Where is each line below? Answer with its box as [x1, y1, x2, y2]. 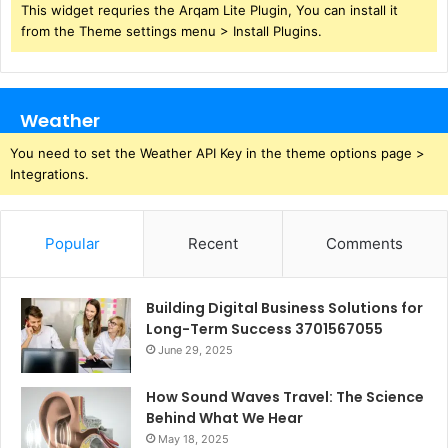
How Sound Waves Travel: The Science [146, 386, 424, 407]
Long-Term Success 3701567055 [146, 318, 383, 339]
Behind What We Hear [146, 407, 303, 428]
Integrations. [10, 165, 89, 182]
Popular [44, 233, 100, 253]
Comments [326, 233, 404, 253]
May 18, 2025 [158, 431, 229, 446]
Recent [187, 233, 238, 253]
